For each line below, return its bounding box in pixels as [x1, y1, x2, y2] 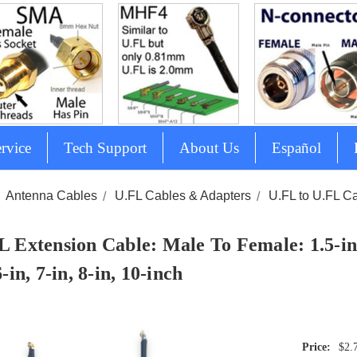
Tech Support [63, 139, 147, 157]
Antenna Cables [6, 189, 98, 203]
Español [271, 139, 321, 157]
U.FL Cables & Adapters [115, 189, 252, 203]
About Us [178, 139, 239, 157]
